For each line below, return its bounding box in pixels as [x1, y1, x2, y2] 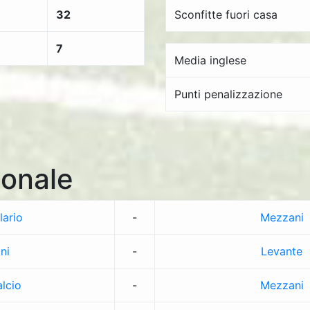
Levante [261, 244, 302, 258]
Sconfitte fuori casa [174, 8, 277, 21]
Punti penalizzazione [174, 87, 282, 101]
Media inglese [174, 53, 246, 67]
